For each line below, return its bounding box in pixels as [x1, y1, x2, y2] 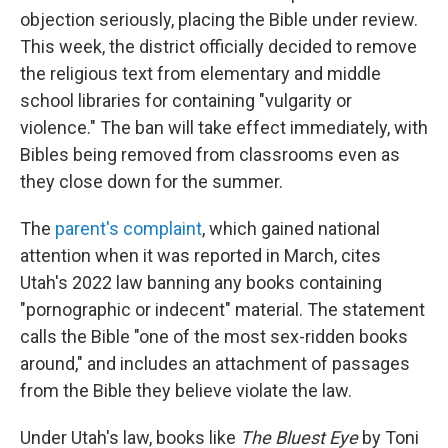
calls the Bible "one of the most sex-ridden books [20, 326, 408, 348]
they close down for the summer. [20, 171, 283, 193]
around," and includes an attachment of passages [20, 353, 410, 375]
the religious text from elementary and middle [20, 63, 381, 85]
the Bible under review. [239, 9, 418, 31]
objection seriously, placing [20, 9, 235, 31]
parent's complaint [55, 218, 202, 240]
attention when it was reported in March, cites [20, 245, 381, 267]
